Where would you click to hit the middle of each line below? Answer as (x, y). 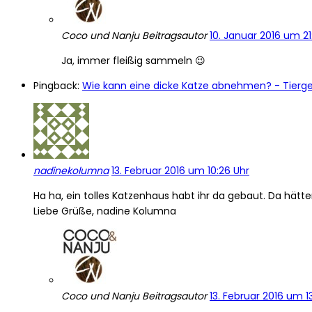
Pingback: (58, 86)
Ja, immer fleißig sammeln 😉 (133, 61)
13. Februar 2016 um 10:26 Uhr (180, 171)
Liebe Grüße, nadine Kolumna (105, 211)
